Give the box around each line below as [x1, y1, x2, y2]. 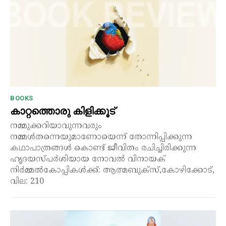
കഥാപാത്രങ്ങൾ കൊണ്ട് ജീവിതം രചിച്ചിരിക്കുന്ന [10, 143, 196, 153]
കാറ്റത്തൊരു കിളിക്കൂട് [10, 104, 115, 118]
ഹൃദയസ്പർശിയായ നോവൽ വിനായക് [10, 154, 128, 164]
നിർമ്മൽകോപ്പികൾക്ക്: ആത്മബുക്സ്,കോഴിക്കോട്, [10, 165, 214, 176]
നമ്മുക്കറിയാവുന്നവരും [10, 121, 102, 131]
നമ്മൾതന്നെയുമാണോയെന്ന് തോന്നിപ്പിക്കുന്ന [10, 132, 192, 142]
